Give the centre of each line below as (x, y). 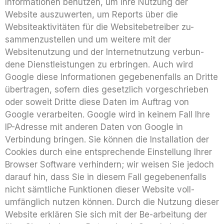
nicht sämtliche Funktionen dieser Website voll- (100, 189)
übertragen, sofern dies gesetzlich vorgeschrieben (107, 89)
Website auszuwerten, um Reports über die (91, 14)
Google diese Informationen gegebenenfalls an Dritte (111, 77)
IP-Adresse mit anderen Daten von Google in (94, 127)
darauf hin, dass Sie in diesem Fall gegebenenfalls (106, 177)
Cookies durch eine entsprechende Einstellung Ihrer (108, 152)
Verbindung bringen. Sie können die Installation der (107, 139)
